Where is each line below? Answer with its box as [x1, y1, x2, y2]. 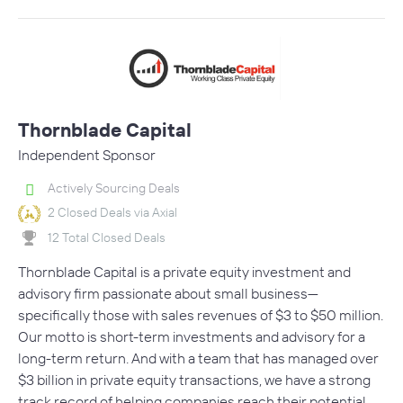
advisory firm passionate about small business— [18, 284, 318, 303]
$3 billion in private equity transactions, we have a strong [18, 371, 371, 390]
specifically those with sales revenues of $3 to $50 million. [18, 306, 383, 325]
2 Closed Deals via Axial [48, 204, 177, 221]
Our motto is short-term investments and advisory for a [18, 327, 365, 346]
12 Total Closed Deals [48, 228, 166, 246]
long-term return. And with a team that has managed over [18, 349, 379, 368]
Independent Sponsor [18, 146, 156, 165]
